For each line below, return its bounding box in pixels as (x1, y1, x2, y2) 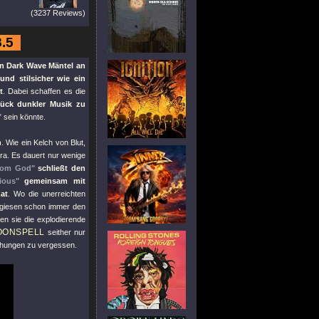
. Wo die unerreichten (8, 189, 85, 198)
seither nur (44, 228, 85, 236)
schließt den (38, 164, 86, 172)
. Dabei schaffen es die (2, 87, 86, 95)
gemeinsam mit (19, 177, 86, 185)
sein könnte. (1, 113, 46, 121)
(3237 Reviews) (31, 9, 85, 17)
